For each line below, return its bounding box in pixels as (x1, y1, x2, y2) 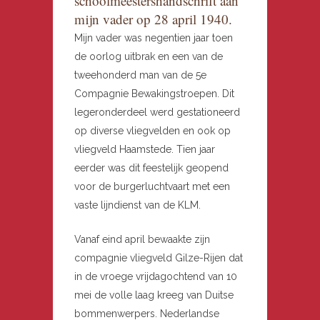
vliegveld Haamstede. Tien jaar (74, 144, 215, 156)
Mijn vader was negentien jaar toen (74, 32, 233, 44)
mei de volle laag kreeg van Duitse (74, 289, 234, 301)
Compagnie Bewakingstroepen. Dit (74, 88, 234, 100)
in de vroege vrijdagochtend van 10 (74, 271, 237, 283)
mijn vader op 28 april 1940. (74, 10, 232, 29)
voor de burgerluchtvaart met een (74, 181, 230, 193)
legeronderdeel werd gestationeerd (74, 106, 240, 119)
